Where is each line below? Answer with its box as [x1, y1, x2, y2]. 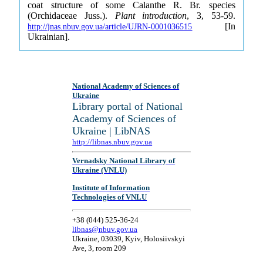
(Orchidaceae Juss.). [28, 11, 115, 21]
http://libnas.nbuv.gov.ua [72, 137, 153, 146]
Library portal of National [72, 100, 183, 112]
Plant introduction [114, 11, 187, 21]
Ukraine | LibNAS [72, 125, 151, 137]
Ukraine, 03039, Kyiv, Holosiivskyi [72, 234, 186, 243]
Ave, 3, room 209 [72, 243, 127, 252]
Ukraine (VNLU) [72, 166, 127, 175]
